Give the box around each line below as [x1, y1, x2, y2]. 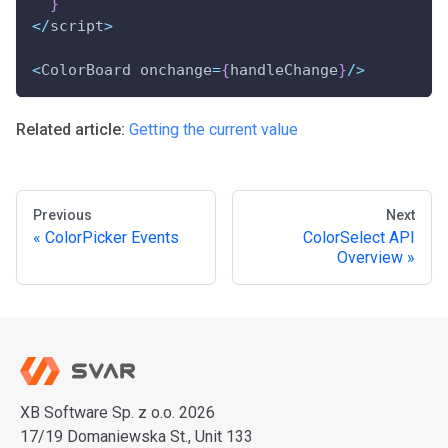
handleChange [230, 61, 338, 80]
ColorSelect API [303, 228, 415, 248]
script [50, 17, 104, 36]
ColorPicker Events [45, 228, 179, 248]
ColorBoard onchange [41, 61, 212, 80]
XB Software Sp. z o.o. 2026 [20, 403, 215, 423]
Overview [337, 248, 403, 268]
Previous [33, 207, 92, 224]
